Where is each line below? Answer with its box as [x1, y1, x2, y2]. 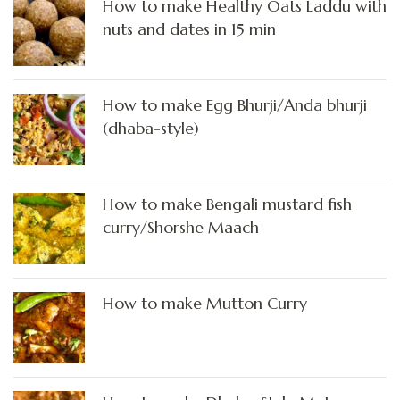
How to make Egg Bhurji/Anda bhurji [103, 95, 367, 116]
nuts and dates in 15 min [103, 19, 276, 40]
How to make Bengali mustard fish [103, 194, 352, 215]
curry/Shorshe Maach [103, 217, 259, 238]
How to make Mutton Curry [103, 293, 307, 314]
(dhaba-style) [103, 118, 199, 139]
